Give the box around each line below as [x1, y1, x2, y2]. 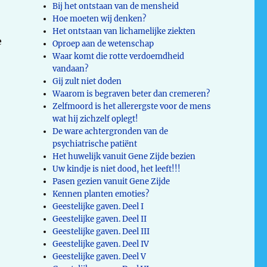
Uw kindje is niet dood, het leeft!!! [52, 163, 181, 174]
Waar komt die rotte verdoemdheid [52, 51, 185, 61]
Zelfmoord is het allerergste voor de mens [52, 101, 212, 111]
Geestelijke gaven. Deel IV [52, 238, 150, 249]
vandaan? [52, 63, 89, 74]
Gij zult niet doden [52, 76, 122, 86]
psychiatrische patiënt [52, 138, 138, 149]
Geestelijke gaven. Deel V [52, 251, 147, 262]
